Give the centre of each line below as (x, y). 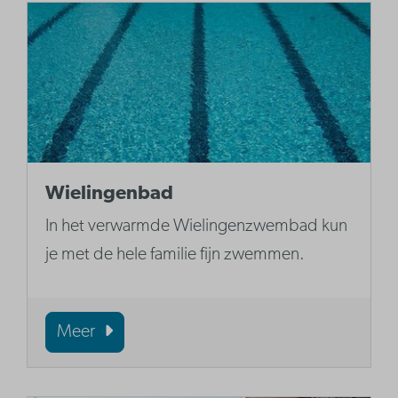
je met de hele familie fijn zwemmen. (177, 255)
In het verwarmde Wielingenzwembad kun (197, 227)
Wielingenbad (110, 195)
